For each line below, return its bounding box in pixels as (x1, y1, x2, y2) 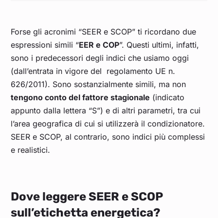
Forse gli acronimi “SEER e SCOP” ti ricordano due (11, 27, 197, 37)
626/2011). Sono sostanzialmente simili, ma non (11, 79, 186, 90)
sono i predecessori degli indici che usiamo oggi (11, 53, 189, 63)
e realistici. (11, 145, 51, 155)
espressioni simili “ (11, 40, 79, 50)
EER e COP (79, 40, 120, 50)
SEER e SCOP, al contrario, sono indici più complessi (11, 132, 205, 142)
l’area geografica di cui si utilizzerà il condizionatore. (11, 119, 205, 129)
